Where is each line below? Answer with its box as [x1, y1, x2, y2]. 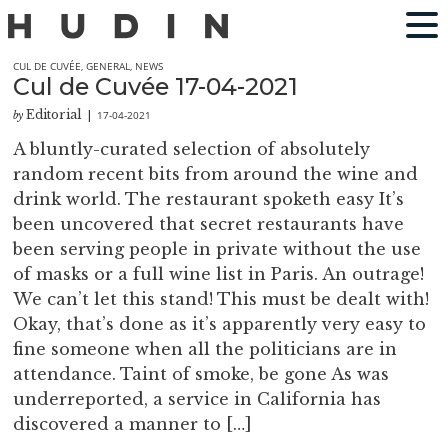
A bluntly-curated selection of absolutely [13, 139, 371, 160]
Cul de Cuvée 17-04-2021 [13, 72, 299, 101]
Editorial [26, 107, 83, 123]
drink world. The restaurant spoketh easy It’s [13, 189, 405, 210]
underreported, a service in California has [13, 389, 382, 410]
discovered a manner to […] [13, 414, 253, 435]
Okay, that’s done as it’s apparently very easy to [13, 314, 427, 335]
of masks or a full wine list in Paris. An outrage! [13, 264, 425, 285]
